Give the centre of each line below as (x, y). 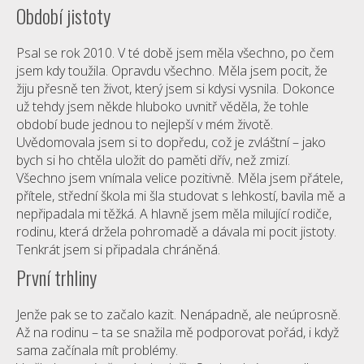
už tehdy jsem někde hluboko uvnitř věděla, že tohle (162, 106)
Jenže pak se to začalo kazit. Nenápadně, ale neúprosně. (178, 314)
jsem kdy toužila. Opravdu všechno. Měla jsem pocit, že (172, 71)
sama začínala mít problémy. (97, 350)
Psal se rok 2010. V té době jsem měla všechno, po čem (175, 53)
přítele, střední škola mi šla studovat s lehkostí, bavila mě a (181, 196)
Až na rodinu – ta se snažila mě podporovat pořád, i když (178, 332)
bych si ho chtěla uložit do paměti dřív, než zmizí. (153, 160)
